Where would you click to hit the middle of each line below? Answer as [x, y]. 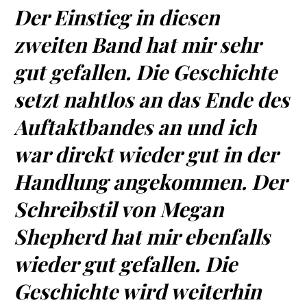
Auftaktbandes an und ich [135, 127]
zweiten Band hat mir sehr [137, 45]
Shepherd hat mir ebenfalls [142, 236]
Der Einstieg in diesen [116, 17]
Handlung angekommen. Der [150, 182]
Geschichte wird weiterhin [137, 291]
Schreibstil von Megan [119, 209]
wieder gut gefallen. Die [125, 264]
